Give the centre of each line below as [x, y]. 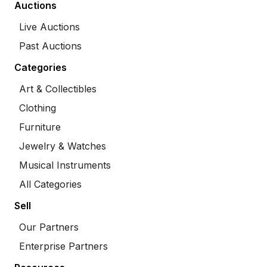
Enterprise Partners [63, 246]
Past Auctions [50, 46]
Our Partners [49, 227]
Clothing [38, 108]
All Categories [50, 184]
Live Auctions [49, 27]
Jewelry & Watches [63, 146]
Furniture [40, 127]
